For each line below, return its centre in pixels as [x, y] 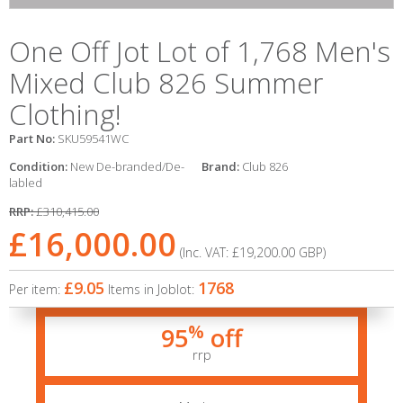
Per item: [36, 289]
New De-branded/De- [127, 166]
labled [26, 183]
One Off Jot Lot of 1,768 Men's [200, 51]
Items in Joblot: [153, 289]
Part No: [33, 139]
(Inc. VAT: [206, 252]
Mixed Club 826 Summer [166, 83]
